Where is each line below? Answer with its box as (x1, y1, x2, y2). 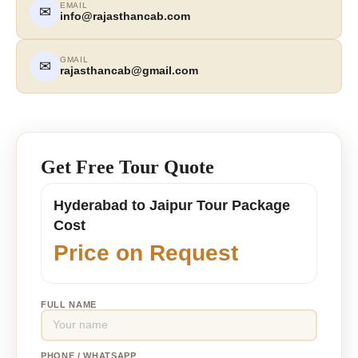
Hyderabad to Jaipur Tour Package (54, 197, 290, 213)
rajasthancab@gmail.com (60, 64, 198, 78)
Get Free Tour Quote (41, 156, 214, 177)
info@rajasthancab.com (60, 10, 190, 23)
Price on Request (54, 240, 238, 265)
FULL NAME (41, 299, 97, 309)
